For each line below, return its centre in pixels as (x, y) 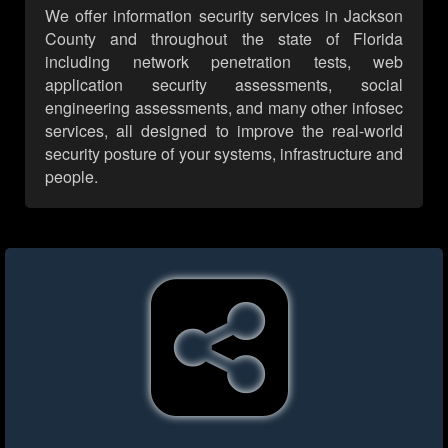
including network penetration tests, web (224, 62)
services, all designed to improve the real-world (224, 131)
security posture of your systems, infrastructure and (224, 154)
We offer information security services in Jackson (224, 16)
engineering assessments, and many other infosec (224, 108)
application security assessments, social (224, 85)
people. (71, 177)
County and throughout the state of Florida (224, 39)
